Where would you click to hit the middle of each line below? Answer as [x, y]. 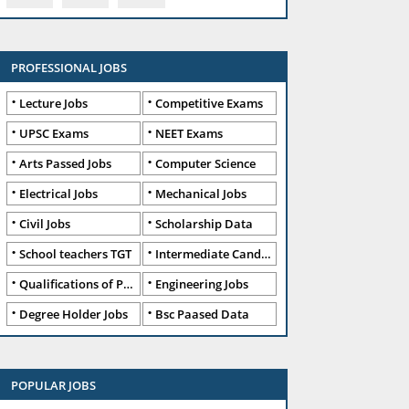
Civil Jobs [45, 224]
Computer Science [205, 163]
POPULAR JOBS [53, 385]
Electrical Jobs [58, 194]
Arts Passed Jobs [65, 163]
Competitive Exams [209, 103]
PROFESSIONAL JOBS [69, 68]
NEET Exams [189, 133]
